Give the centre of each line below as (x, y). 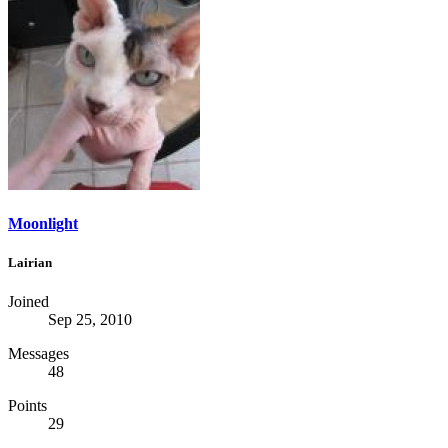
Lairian (30, 262)
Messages (38, 354)
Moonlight (43, 223)
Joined (28, 302)
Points (27, 406)
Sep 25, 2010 (90, 320)
